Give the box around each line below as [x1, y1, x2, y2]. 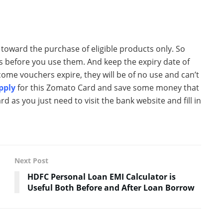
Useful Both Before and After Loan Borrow [27, 182, 195, 193]
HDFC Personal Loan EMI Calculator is [27, 171, 176, 182]
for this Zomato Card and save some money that [15, 82, 199, 93]
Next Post [14, 155, 48, 165]
